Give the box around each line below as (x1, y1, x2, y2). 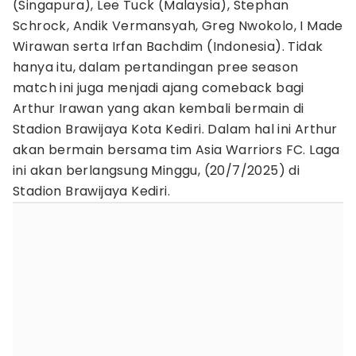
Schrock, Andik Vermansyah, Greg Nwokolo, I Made (13, 17, 343, 35)
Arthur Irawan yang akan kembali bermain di (13, 99, 304, 118)
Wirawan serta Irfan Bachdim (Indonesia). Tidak (13, 37, 323, 56)
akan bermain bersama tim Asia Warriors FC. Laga (13, 141, 340, 159)
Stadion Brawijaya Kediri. (13, 182, 170, 200)
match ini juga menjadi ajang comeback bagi (13, 79, 304, 97)
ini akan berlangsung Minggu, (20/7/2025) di (13, 161, 300, 180)
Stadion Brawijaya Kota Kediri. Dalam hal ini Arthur (13, 120, 338, 138)
